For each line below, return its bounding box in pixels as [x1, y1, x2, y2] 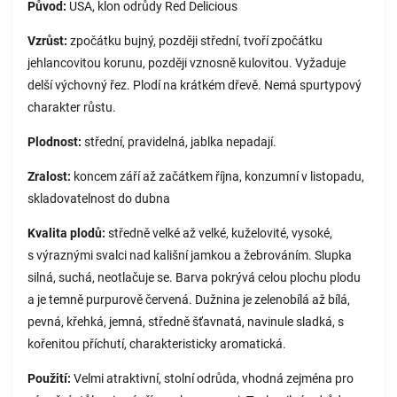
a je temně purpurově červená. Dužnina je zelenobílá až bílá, [27, 292, 350, 307]
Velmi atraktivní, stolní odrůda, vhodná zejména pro [71, 371, 354, 385]
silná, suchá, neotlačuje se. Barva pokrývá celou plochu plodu [27, 270, 361, 284]
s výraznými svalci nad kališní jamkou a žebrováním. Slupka [27, 248, 352, 262]
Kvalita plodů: [27, 226, 105, 240]
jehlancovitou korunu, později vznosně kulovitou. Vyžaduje [27, 56, 346, 70]
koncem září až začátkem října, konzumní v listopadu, [71, 169, 364, 183]
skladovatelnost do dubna [27, 191, 170, 206]
